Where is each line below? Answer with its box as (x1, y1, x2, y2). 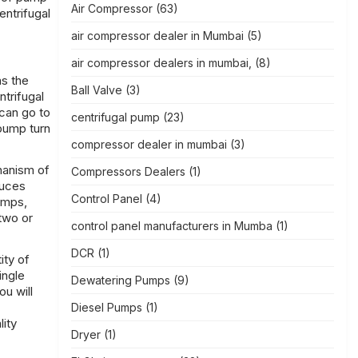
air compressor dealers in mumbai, (70, 56, 252, 70)
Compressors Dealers (70, 165, 185, 178)
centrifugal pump (70, 110, 160, 124)
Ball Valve (70, 83, 122, 97)
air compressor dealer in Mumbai (70, 29, 244, 42)
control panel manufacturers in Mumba (70, 219, 272, 233)
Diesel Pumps (70, 300, 142, 314)
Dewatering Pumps (70, 273, 170, 287)
